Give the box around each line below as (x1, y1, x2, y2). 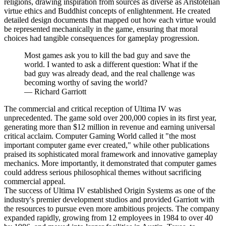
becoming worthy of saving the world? (24, 78, 147, 87)
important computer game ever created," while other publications (4, 140, 209, 149)
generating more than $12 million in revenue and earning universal (4, 122, 215, 131)
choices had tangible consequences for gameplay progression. (4, 33, 199, 42)
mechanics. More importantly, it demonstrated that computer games (4, 158, 216, 167)
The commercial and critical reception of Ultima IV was (4, 104, 181, 113)
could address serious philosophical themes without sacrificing (4, 167, 201, 177)
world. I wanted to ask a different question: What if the (24, 60, 198, 69)
